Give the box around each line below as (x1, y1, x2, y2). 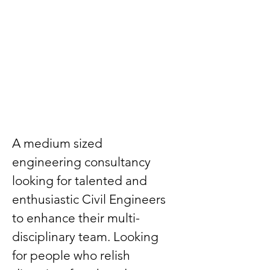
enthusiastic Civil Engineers (12, 192, 169, 207)
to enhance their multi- (12, 210, 140, 225)
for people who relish (12, 248, 133, 263)
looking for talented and (12, 173, 150, 188)
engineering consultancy (12, 154, 154, 169)
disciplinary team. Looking (12, 229, 162, 244)
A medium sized (12, 136, 105, 151)
